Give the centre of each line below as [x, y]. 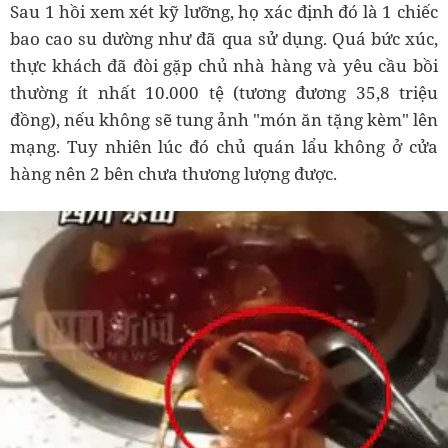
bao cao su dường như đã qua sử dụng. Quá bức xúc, [224, 38]
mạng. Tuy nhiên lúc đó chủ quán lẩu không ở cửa [224, 146]
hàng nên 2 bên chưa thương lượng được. [173, 173]
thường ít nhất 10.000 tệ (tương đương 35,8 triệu [224, 92]
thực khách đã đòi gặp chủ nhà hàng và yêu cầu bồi [224, 65]
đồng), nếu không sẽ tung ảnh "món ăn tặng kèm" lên [224, 119]
